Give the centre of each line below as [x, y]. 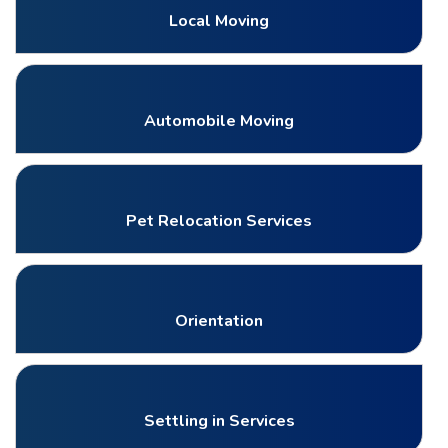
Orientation [219, 320]
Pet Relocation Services [219, 220]
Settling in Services [219, 420]
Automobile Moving [219, 120]
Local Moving [219, 20]
